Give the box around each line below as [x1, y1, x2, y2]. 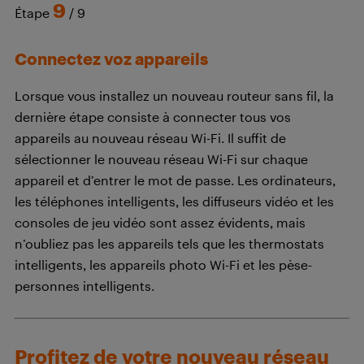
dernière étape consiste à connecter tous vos [15, 109, 291, 125]
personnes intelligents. [15, 278, 154, 294]
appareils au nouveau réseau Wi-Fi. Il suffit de [15, 130, 286, 146]
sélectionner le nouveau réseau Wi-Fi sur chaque [15, 151, 308, 167]
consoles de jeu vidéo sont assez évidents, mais [15, 214, 305, 231]
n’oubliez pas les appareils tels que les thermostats [15, 236, 324, 252]
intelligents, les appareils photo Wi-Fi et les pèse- [15, 257, 312, 273]
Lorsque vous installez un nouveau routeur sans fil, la [15, 88, 334, 104]
